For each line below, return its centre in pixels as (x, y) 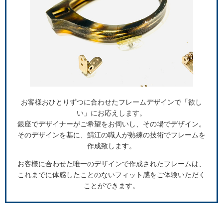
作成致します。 (111, 146)
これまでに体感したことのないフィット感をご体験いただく (111, 175)
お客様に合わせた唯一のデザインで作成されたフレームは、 (111, 164)
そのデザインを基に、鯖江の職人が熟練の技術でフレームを (111, 135)
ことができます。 (111, 186)
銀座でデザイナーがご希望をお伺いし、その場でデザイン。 (111, 124)
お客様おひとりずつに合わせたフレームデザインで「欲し (111, 102)
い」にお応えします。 (111, 113)
